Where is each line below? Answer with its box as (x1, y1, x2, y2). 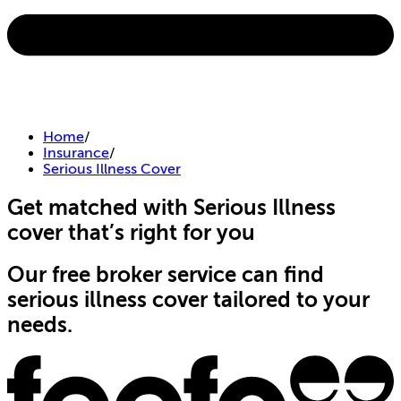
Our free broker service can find (7, 262, 324, 288)
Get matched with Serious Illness (7, 194, 336, 220)
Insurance (43, 144, 109, 161)
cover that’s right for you (7, 219, 255, 245)
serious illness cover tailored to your (7, 287, 370, 313)
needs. (7, 312, 73, 338)
